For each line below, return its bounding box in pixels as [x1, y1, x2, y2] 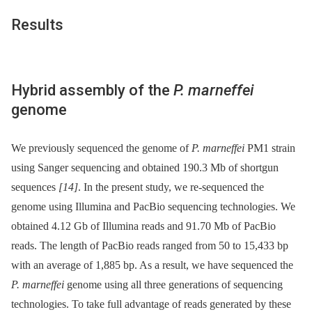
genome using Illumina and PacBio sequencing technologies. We [11, 201, 295, 213]
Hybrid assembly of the [11, 81, 173, 99]
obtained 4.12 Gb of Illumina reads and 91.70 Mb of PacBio [11, 220, 276, 233]
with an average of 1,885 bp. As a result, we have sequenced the [11, 259, 293, 272]
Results [11, 15, 63, 33]
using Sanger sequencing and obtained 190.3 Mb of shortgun [11, 162, 279, 174]
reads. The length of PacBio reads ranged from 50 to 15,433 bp [11, 240, 288, 252]
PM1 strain [244, 142, 295, 155]
